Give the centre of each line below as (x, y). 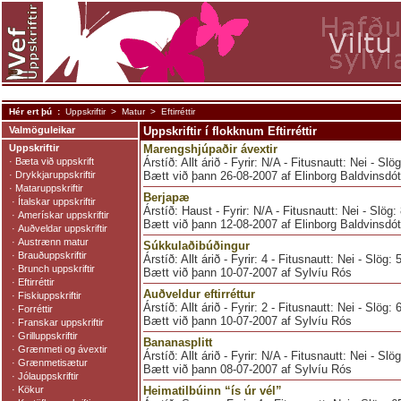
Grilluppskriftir (48, 336)
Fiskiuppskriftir (50, 295)
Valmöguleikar (42, 130)
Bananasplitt (178, 342)
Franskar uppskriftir (61, 322)
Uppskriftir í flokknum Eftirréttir (230, 131)
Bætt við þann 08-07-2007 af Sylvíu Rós (247, 369)
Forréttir (35, 309)
